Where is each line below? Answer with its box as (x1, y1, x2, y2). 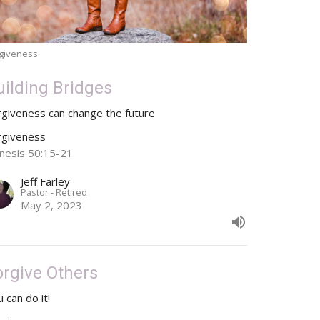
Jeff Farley (21, 174, 71, 189)
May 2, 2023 (21, 197, 83, 212)
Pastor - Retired (21, 185, 88, 199)
